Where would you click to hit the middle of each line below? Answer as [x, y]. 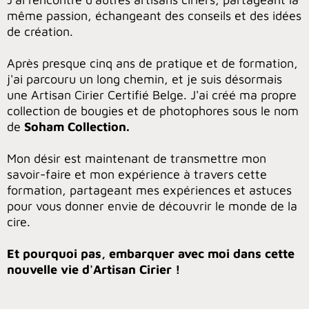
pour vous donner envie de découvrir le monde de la [152, 206]
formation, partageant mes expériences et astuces [149, 190]
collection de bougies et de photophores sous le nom [153, 110]
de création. [40, 31]
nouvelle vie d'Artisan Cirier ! [93, 269]
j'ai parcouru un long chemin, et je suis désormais [144, 79]
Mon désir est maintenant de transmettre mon [137, 158]
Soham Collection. [77, 126]
